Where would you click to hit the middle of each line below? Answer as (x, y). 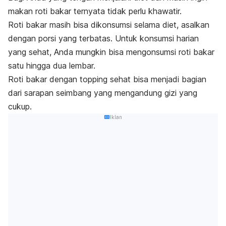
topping (94, 79)
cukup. (21, 107)
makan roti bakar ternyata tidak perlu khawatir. (95, 11)
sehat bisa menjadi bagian (157, 79)
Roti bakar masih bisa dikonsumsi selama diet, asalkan (109, 25)
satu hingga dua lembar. (52, 66)
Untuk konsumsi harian (157, 39)
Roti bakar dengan (44, 79)
